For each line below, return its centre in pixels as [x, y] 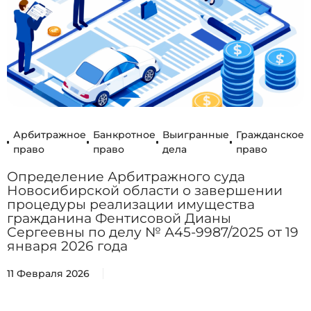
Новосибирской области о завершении [145, 190]
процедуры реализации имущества [131, 204]
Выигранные [195, 134]
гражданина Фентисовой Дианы [119, 218]
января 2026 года [67, 246]
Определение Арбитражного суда [126, 176]
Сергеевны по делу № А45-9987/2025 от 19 [153, 232]
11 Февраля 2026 [48, 273]
